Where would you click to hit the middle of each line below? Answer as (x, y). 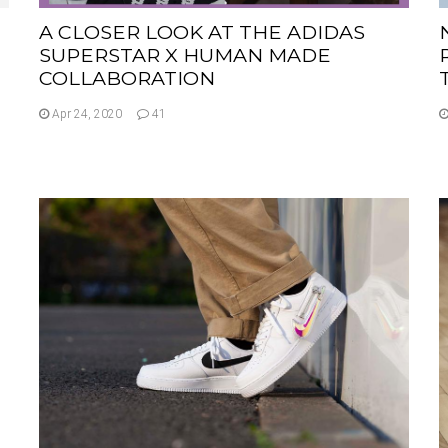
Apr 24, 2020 (85, 113)
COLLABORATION (127, 77)
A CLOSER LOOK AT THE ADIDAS (202, 31)
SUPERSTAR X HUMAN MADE (185, 54)
